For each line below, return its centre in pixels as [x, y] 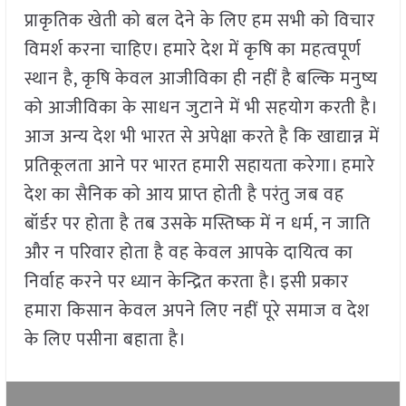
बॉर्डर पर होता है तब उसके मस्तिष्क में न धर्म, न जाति [197, 224]
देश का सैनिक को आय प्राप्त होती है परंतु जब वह [184, 195]
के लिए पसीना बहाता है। [105, 340]
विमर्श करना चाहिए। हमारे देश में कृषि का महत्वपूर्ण [193, 50]
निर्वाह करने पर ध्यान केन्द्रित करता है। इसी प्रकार [186, 282]
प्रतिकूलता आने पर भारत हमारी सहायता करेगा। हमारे [199, 166]
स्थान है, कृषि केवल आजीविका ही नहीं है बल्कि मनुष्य [201, 79]
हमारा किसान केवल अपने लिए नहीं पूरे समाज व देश [197, 311]
